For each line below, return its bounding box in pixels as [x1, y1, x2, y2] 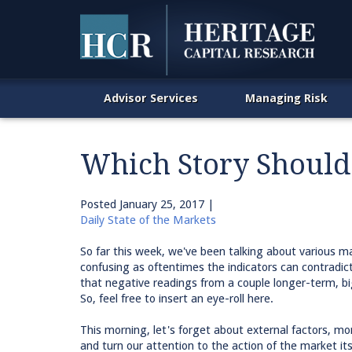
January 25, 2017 [119, 197, 204, 211]
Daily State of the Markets [80, 213, 216, 227]
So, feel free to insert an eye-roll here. [80, 291, 273, 306]
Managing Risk [245, 91, 328, 105]
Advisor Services [104, 91, 198, 105]
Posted [80, 197, 119, 211]
